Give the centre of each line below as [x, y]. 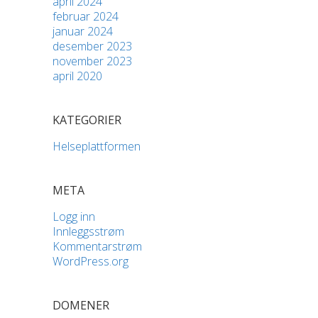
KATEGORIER [87, 120]
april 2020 [77, 76]
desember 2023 [92, 46]
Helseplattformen [97, 147]
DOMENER [81, 306]
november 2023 [92, 61]
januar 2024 [83, 32]
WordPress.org [91, 262]
